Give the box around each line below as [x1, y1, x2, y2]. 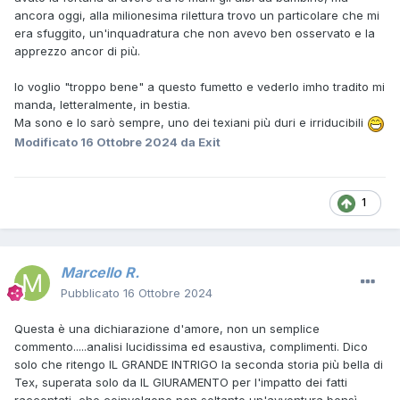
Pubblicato [61, 286, 123, 301]
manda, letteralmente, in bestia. [14, 97, 190, 112]
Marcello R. [61, 263, 139, 282]
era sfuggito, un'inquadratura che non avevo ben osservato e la [14, 26, 375, 41]
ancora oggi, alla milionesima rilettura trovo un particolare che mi [14, 8, 379, 23]
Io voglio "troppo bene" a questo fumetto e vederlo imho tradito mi [14, 79, 385, 95]
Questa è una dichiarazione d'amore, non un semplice [14, 321, 320, 337]
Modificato [14, 134, 80, 149]
